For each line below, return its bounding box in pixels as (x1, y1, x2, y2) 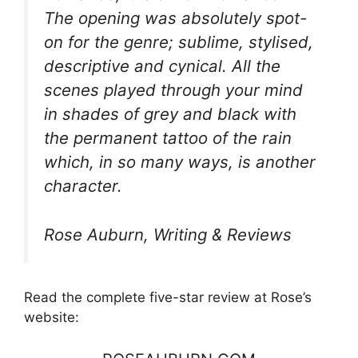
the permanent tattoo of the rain (44, 128, 292, 149)
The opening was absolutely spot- (44, 8, 307, 29)
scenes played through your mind (44, 80, 303, 101)
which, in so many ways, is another (44, 152, 316, 173)
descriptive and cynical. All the (44, 56, 280, 77)
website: (24, 308, 79, 325)
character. (44, 176, 122, 197)
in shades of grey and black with (44, 104, 296, 125)
